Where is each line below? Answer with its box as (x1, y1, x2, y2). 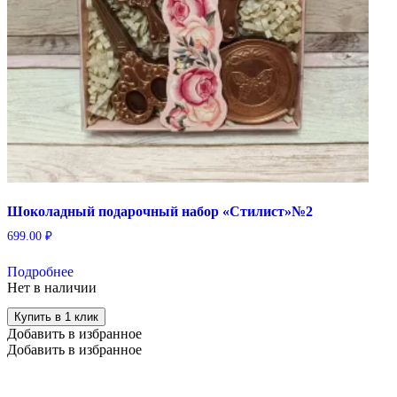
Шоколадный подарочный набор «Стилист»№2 (7, 204, 313, 220)
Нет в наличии (7, 280, 97, 296)
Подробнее (7, 264, 74, 280)
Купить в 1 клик (14, 310, 98, 324)
